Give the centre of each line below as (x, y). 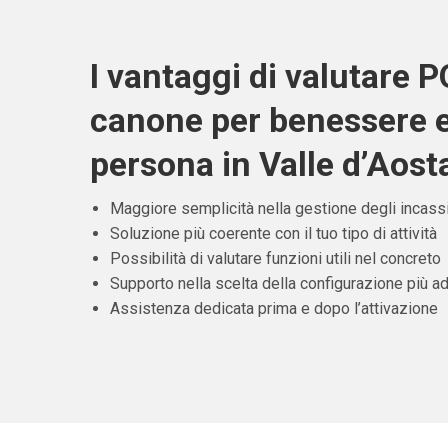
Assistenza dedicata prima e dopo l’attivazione (273, 309)
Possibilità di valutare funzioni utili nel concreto (275, 259)
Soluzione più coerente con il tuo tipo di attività (273, 234)
